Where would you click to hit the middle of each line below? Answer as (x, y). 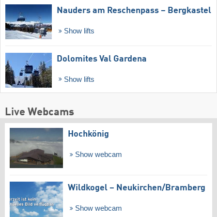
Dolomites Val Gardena (102, 59)
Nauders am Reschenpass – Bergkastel (134, 10)
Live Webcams (39, 113)
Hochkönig (88, 134)
